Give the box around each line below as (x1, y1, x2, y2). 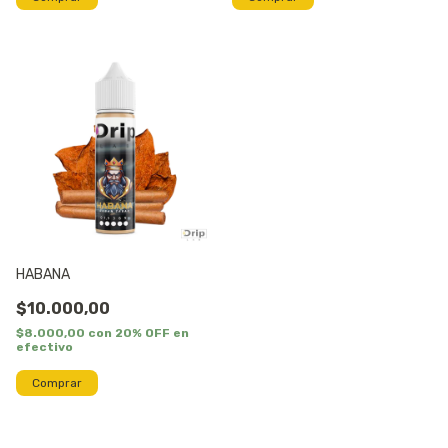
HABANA (16, 266, 70, 284)
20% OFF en (115, 326, 189, 341)
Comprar (32, 376, 82, 391)
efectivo (16, 340, 73, 355)
